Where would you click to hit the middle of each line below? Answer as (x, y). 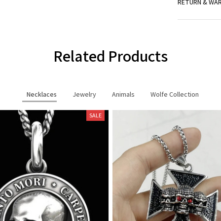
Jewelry (84, 94)
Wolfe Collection (175, 94)
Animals (123, 94)
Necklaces (41, 94)
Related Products (110, 56)
